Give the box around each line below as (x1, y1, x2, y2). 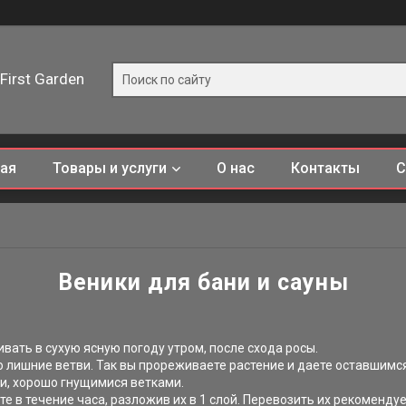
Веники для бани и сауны (57, 269, 349, 295)
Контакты (291, 159, 360, 177)
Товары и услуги (53, 159, 167, 177)
